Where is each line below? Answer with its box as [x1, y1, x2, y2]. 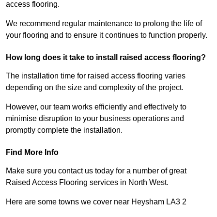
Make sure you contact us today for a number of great [6, 167, 186, 175]
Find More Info [6, 148, 59, 157]
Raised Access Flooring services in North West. [6, 178, 169, 187]
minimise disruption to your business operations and [6, 114, 184, 123]
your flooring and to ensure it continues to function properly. [6, 31, 207, 40]
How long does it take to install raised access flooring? [6, 53, 206, 62]
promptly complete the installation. [6, 126, 123, 135]
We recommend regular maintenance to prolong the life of [6, 19, 202, 28]
